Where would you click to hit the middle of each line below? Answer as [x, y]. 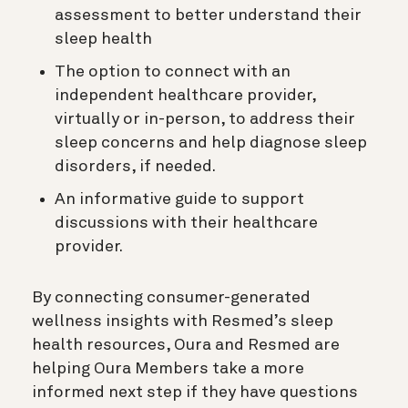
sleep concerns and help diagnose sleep [211, 143]
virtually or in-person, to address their [205, 119]
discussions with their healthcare [186, 223]
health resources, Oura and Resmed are [186, 345]
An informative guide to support [179, 199]
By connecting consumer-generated [171, 297]
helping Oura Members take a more [168, 368]
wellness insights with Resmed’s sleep [183, 321]
